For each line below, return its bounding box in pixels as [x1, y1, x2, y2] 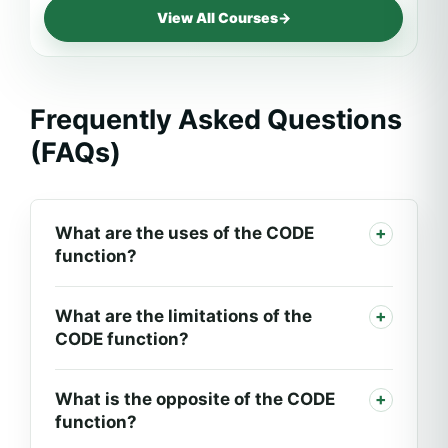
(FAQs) [30, 135, 121, 169]
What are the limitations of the [55, 305, 312, 326]
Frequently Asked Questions [30, 102, 402, 136]
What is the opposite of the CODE [55, 388, 335, 409]
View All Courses [156, 8, 278, 26]
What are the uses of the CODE [55, 222, 314, 243]
